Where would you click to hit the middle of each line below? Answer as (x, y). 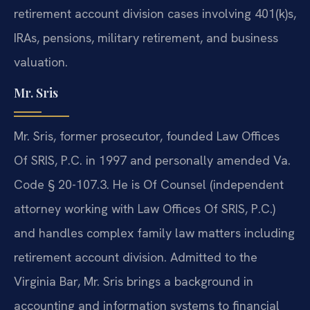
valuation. (41, 62)
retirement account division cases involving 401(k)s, (155, 14)
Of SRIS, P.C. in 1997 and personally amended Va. (152, 161)
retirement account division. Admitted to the (136, 257)
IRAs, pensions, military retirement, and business (146, 38)
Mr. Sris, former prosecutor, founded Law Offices (147, 136)
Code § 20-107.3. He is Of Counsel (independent (149, 185)
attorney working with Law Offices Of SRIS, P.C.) (145, 209)
